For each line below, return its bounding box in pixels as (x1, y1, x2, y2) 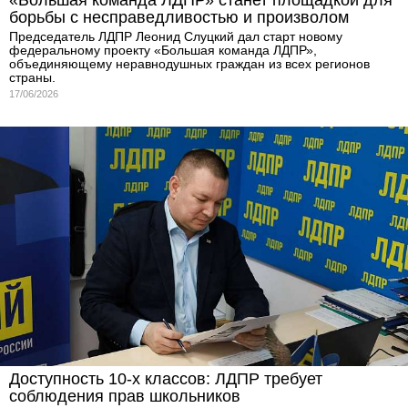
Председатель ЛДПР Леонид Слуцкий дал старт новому (9, 28, 342, 44)
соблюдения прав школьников (9, 387, 240, 406)
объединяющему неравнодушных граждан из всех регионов (9, 56, 370, 71)
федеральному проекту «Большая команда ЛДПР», (9, 42, 317, 57)
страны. (9, 69, 56, 85)
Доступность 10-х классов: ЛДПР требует (9, 370, 322, 389)
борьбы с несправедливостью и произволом (9, 7, 349, 26)
